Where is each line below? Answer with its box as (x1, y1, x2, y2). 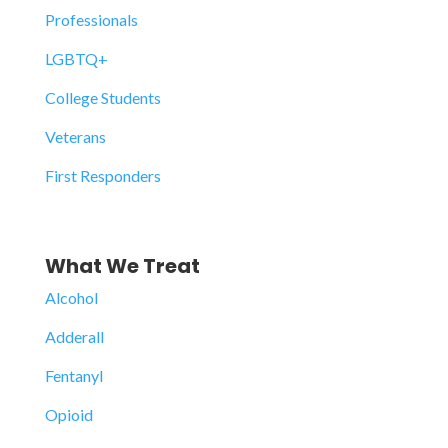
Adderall (44, 327, 104, 346)
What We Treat (44, 252, 200, 280)
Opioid (44, 405, 93, 424)
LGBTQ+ (44, 49, 108, 68)
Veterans (44, 127, 106, 146)
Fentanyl (44, 366, 103, 385)
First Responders (44, 166, 161, 185)
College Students (44, 88, 161, 107)
